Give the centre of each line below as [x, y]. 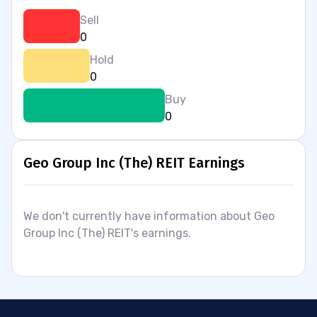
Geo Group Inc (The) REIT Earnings [134, 163]
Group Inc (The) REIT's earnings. [107, 233]
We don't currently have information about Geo [149, 216]
